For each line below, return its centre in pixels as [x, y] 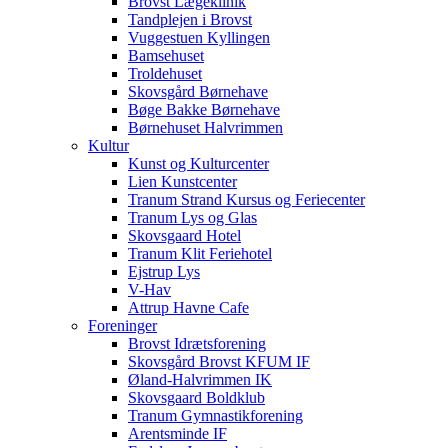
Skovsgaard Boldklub [196, 397]
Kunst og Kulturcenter [198, 163]
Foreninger [122, 325]
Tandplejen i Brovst [190, 19]
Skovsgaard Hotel [184, 235]
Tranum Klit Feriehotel [200, 253]
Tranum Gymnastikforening [215, 415]
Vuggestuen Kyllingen [199, 37]
